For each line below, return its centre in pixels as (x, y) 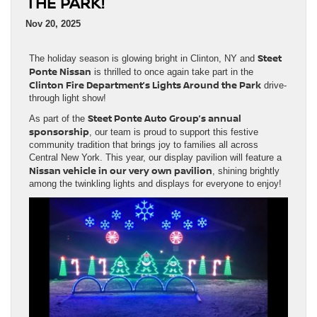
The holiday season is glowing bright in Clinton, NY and (143, 58)
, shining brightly (246, 171)
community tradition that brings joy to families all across (144, 144)
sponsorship (59, 131)
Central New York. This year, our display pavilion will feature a (155, 157)
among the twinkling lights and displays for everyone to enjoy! (155, 183)
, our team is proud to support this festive (174, 132)
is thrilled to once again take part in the (172, 71)
